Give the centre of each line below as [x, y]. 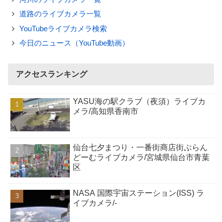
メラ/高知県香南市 [106, 111]
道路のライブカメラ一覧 [60, 14]
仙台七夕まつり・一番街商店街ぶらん [140, 147]
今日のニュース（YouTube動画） [74, 43]
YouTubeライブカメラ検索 [63, 28]
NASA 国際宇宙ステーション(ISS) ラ [139, 193]
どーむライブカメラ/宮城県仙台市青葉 [141, 157]
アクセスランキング [52, 74]
